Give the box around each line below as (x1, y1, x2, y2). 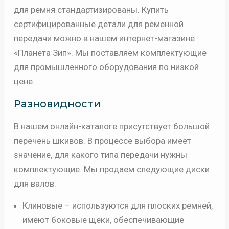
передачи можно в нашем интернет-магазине (13, 33, 195, 44)
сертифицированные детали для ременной (13, 19, 184, 30)
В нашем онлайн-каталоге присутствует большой (13, 121, 210, 132)
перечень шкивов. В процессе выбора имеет (13, 135, 191, 146)
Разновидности (13, 98, 101, 110)
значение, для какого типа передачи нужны (13, 150, 187, 161)
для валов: (13, 178, 56, 189)
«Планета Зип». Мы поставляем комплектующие (13, 48, 207, 58)
